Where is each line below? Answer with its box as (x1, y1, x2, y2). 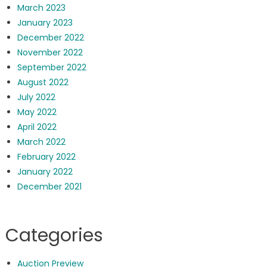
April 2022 (17, 121, 57, 133)
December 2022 (17, 32, 84, 44)
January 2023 (17, 17, 73, 29)
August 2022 (17, 76, 69, 89)
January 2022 (17, 166, 73, 178)
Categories (5, 223, 103, 249)
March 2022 (17, 136, 66, 148)
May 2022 (17, 106, 57, 119)
